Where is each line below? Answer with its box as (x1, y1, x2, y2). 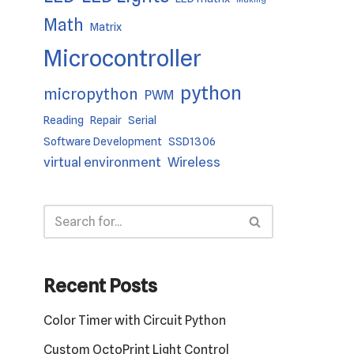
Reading (43, 112, 84, 126)
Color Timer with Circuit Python (43, 312, 226, 328)
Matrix (90, 19, 122, 33)
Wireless (168, 153, 220, 170)
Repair (90, 112, 122, 126)
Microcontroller (43, 43, 201, 72)
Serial (128, 112, 156, 126)
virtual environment (43, 153, 161, 170)
